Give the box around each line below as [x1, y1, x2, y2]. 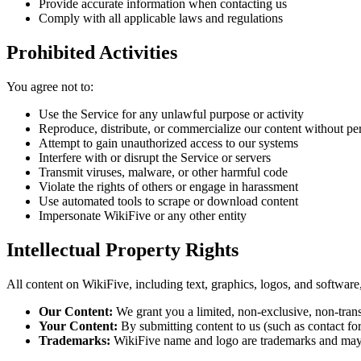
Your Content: [39, 318, 118, 333]
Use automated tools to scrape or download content [39, 194, 298, 208]
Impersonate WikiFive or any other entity [39, 209, 247, 222]
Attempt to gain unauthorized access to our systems [39, 136, 298, 150]
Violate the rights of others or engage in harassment [39, 180, 298, 193]
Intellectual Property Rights [6, 239, 239, 260]
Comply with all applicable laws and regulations [39, 11, 283, 26]
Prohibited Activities [6, 42, 177, 64]
